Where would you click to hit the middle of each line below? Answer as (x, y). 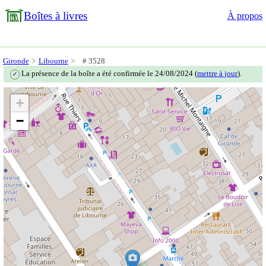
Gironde (16, 61)
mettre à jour (218, 74)
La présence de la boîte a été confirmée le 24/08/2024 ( (109, 74)
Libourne (53, 61)
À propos (245, 16)
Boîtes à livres (56, 16)
